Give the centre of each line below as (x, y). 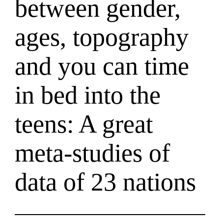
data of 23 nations (106, 182)
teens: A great (84, 124)
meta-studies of (93, 153)
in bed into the (88, 95)
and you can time (102, 66)
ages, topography (102, 37)
